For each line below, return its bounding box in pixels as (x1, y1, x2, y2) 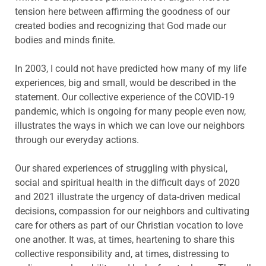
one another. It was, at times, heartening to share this (15, 234, 235, 246)
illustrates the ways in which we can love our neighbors (15, 120, 245, 132)
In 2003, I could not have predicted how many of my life (15, 63, 246, 75)
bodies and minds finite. (15, 34, 115, 46)
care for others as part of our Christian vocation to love (15, 220, 243, 232)
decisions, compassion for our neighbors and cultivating (15, 205, 249, 217)
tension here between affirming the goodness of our (15, 6, 230, 18)
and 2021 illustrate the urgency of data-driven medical (15, 191, 240, 203)
